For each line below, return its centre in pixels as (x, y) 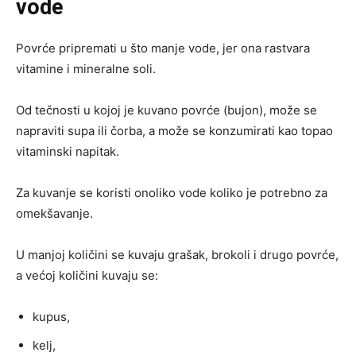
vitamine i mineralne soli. (86, 68)
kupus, (51, 316)
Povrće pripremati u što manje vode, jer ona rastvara (163, 48)
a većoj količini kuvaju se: (87, 275)
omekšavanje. (54, 213)
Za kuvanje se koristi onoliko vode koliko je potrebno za (172, 192)
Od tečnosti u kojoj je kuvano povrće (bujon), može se (166, 110)
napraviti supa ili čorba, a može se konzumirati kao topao (174, 130)
